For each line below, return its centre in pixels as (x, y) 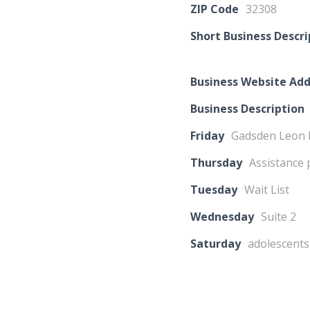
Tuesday (213, 190)
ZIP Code (214, 9)
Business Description (247, 109)
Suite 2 (278, 217)
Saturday (215, 244)
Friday (207, 136)
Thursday (216, 163)
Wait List (266, 190)
